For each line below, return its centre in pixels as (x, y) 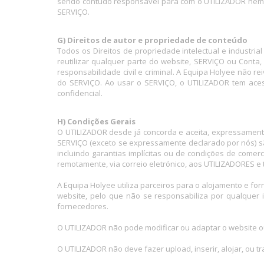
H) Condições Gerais (96, 121)
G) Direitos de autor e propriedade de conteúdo (152, 40)
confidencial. (80, 93)
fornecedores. (83, 206)
